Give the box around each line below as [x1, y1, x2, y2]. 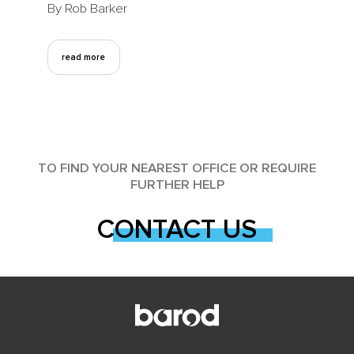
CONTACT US [97, 213, 257, 247]
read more [62, 52, 106, 63]
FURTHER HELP [130, 177, 224, 194]
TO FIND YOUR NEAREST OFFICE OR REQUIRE [38, 160, 316, 177]
